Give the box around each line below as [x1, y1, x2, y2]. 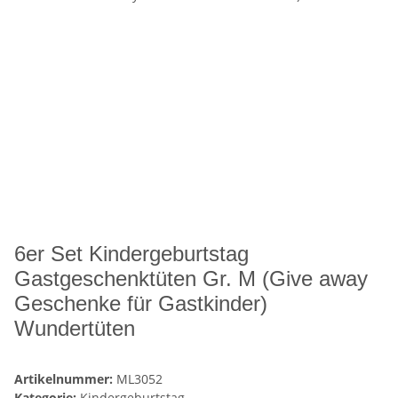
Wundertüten [14, 316, 135, 341]
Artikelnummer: [14, 370, 116, 388]
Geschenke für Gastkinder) [14, 291, 267, 316]
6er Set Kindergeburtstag [14, 242, 249, 267]
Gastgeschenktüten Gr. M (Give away [14, 267, 368, 291]
